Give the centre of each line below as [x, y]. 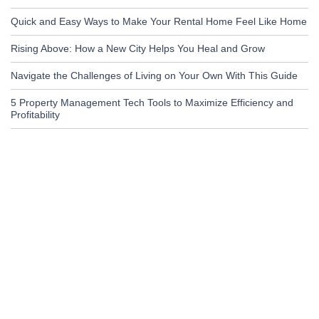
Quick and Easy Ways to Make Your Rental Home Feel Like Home [159, 22]
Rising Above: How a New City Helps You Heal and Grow [138, 49]
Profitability [35, 115]
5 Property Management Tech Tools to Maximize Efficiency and [152, 103]
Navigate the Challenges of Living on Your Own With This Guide [154, 76]
